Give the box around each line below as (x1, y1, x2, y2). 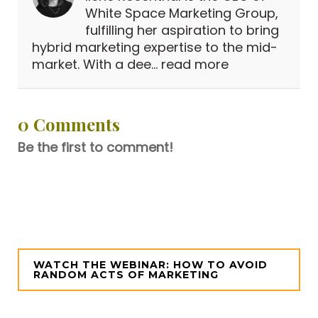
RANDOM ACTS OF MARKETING (33, 268, 222, 282)
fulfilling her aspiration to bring (85, 21, 279, 40)
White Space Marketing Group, (85, 4, 278, 23)
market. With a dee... (32, 55, 161, 74)
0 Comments (18, 113, 120, 136)
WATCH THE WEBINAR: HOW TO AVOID (33, 258, 268, 272)
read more (161, 55, 229, 74)
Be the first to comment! (18, 138, 173, 157)
